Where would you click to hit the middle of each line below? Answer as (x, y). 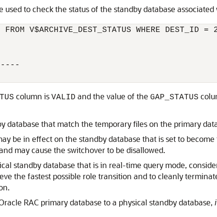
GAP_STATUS (174, 97)
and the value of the (113, 96)
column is (33, 96)
